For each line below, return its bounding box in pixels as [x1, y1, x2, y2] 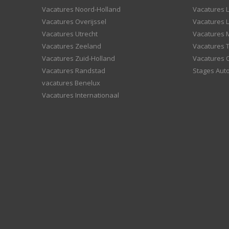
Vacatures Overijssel [42, 17, 106, 26]
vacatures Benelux [42, 78, 100, 87]
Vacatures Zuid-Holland [42, 54, 115, 63]
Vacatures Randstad [42, 66, 105, 75]
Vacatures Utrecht [42, 29, 98, 38]
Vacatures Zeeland [42, 41, 101, 51]
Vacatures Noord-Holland [42, 5, 121, 14]
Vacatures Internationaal [42, 90, 119, 100]
